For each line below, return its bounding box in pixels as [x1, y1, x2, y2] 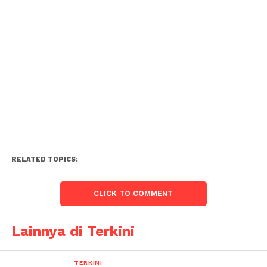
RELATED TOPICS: [11, 156, 78, 163]
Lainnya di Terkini [11, 223, 135, 240]
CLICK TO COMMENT [94, 189, 173, 198]
